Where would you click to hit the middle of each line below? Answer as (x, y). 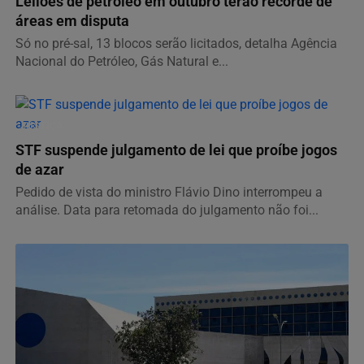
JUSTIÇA (42, 126)
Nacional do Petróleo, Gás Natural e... (122, 62)
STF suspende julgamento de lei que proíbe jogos (176, 151)
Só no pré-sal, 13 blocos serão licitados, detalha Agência (176, 44)
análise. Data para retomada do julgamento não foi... (167, 210)
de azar (40, 170)
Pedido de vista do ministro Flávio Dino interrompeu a (169, 193)
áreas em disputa (72, 22)
